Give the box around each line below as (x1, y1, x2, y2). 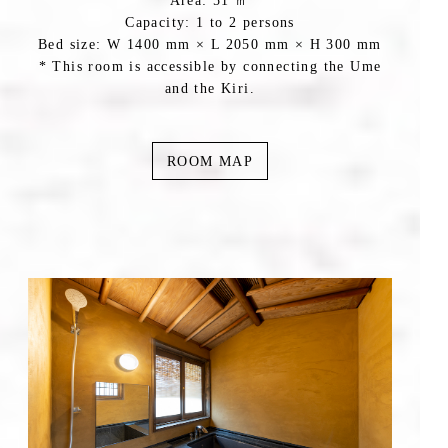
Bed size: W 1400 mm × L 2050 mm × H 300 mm (38, 37, 382, 53)
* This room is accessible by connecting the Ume (38, 59, 382, 75)
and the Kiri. (164, 81, 256, 97)
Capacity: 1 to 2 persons (125, 15, 295, 31)
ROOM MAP (166, 153, 254, 169)
